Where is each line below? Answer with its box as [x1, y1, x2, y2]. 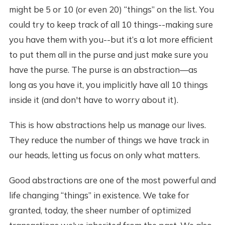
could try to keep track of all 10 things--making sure [9, 19, 213, 30]
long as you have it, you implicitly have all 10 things [9, 79, 208, 90]
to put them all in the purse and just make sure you [9, 49, 208, 60]
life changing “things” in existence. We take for [9, 189, 189, 200]
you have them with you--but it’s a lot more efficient [9, 34, 213, 45]
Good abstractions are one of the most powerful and [9, 174, 216, 185]
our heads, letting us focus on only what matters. [9, 149, 200, 160]
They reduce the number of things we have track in [9, 134, 209, 145]
